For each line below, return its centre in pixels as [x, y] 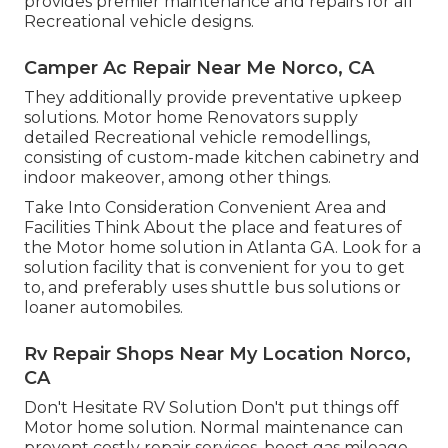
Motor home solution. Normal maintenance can [213, 427]
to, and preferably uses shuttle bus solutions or [212, 287]
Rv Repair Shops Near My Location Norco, [217, 353]
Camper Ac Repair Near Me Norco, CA [199, 67]
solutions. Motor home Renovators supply [191, 117]
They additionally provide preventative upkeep [213, 97]
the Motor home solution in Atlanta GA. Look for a [222, 247]
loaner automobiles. [103, 307]
